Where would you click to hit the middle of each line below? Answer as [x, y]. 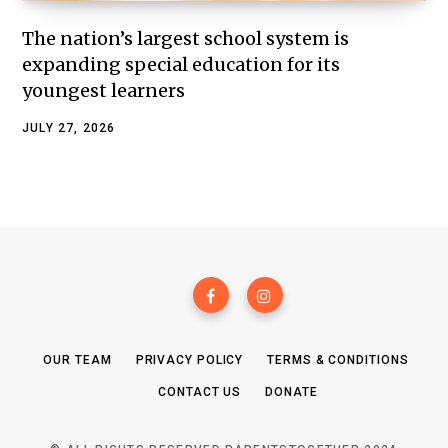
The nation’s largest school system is [185, 38]
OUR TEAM [77, 359]
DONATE [291, 391]
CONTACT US [200, 391]
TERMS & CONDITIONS [338, 359]
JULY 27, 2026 [69, 127]
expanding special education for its [181, 64]
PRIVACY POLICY [189, 359]
